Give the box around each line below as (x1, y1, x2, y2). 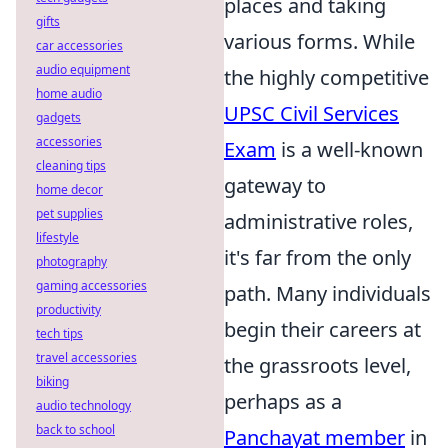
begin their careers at (224, 316, 421, 343)
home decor (36, 181, 103, 198)
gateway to (224, 172, 326, 199)
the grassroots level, (224, 352, 411, 379)
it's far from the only (224, 244, 411, 271)
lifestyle (36, 229, 79, 246)
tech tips (36, 325, 83, 342)
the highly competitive (224, 64, 429, 91)
